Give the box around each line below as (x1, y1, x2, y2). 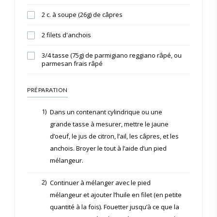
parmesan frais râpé (42, 59, 103, 68)
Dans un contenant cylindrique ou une (50, 107, 162, 116)
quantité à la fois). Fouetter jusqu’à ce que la (50, 202, 179, 211)
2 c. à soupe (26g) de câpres (42, 10, 123, 19)
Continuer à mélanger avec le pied (50, 178, 151, 187)
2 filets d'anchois (42, 30, 91, 39)
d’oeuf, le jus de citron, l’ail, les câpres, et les (50, 131, 179, 140)
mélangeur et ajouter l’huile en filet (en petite (50, 190, 182, 199)
